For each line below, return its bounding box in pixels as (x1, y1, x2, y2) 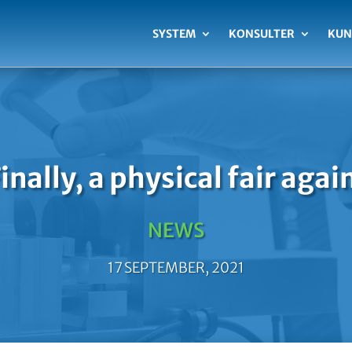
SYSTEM (152, 27, 196, 41)
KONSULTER (228, 27, 295, 41)
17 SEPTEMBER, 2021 (107, 258, 244, 277)
